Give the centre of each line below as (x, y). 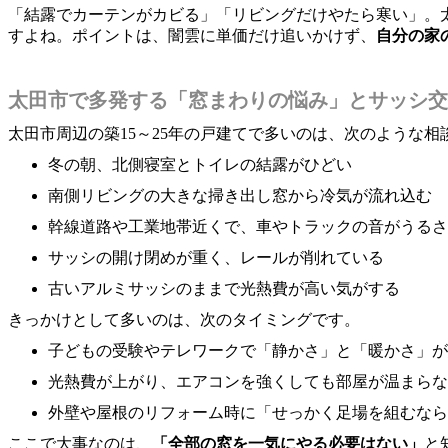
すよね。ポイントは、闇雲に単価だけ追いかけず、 (192, 35)
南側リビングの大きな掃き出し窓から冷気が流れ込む (240, 195)
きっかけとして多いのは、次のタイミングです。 (184, 319)
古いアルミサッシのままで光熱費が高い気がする (224, 288)
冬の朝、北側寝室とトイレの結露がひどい (200, 164)
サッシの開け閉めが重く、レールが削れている (216, 257)
